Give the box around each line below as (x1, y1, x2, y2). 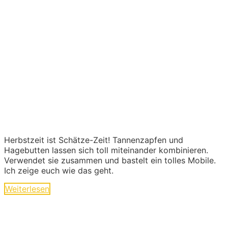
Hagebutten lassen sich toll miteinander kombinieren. (4, 145, 208, 155)
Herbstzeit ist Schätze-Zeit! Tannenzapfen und (4, 134, 183, 145)
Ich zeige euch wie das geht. (4, 165, 113, 176)
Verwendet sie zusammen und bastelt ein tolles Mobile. (4, 155, 216, 165)
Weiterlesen (5, 183, 49, 194)
